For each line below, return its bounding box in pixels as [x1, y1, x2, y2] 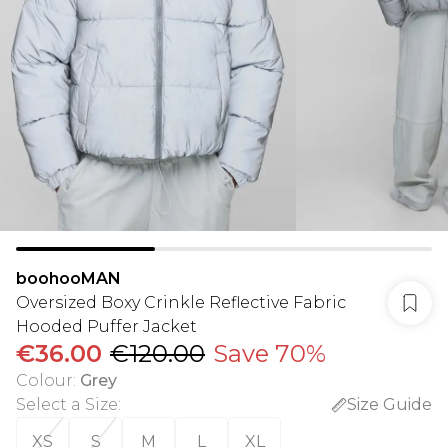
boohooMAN [16, 269, 121, 288]
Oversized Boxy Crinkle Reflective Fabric [16, 293, 346, 312]
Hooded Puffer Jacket [16, 317, 197, 336]
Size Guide [347, 395, 432, 414]
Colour [16, 371, 73, 390]
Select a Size [16, 395, 118, 414]
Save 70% [213, 339, 326, 368]
